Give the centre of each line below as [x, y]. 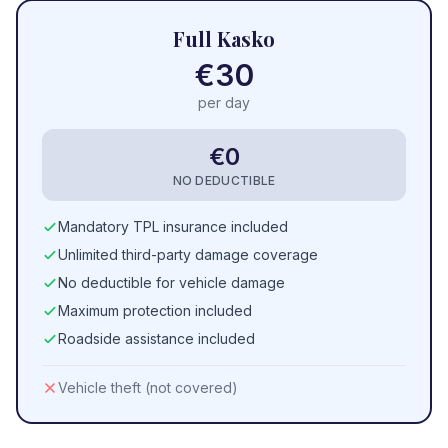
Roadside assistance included [156, 338]
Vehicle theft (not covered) [148, 387]
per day [224, 102]
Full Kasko [224, 38]
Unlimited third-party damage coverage [188, 254]
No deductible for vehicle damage [171, 282]
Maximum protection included [155, 310]
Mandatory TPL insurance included [173, 226]
